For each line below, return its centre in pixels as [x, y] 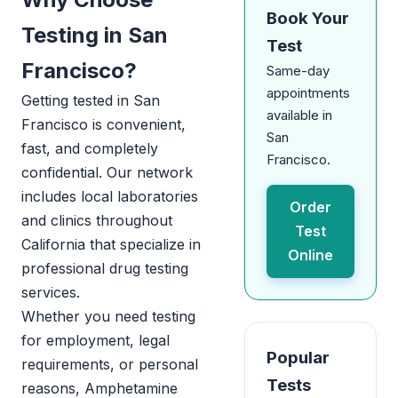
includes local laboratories [110, 196]
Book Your [308, 18]
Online [310, 255]
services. [51, 292]
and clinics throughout [97, 220]
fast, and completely [90, 148]
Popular [298, 358]
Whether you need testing [108, 316]
